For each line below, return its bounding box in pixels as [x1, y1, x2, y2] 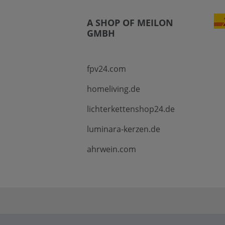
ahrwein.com [86, 143, 136, 155]
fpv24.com [86, 63, 126, 74]
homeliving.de [86, 83, 140, 94]
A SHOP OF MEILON [86, 16, 173, 29]
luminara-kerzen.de [86, 123, 160, 135]
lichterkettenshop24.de [86, 103, 175, 115]
